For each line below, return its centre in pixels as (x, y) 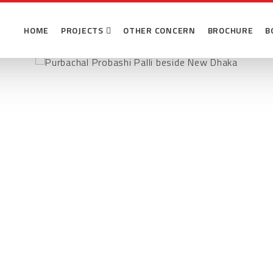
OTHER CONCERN (159, 30)
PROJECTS (83, 30)
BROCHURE (230, 30)
